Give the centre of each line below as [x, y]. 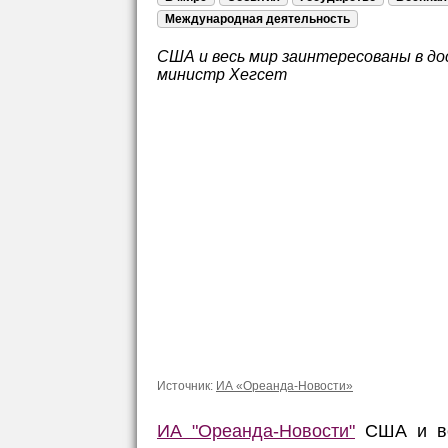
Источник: [186, 386]
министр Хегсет [222, 74]
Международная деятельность [257, 19]
